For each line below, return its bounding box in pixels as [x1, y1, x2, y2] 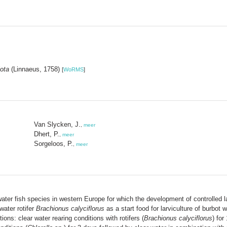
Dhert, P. [34, 130, 59, 138]
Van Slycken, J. [34, 120, 81, 128]
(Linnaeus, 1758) [9, 65, 62, 73]
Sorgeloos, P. [34, 139, 73, 147]
